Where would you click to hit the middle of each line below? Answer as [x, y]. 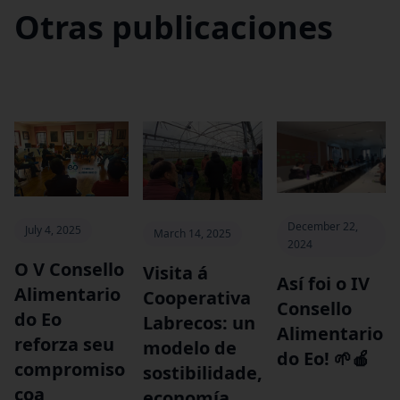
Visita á [175, 273]
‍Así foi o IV [323, 284]
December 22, [323, 227]
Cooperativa [197, 298]
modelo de [190, 348]
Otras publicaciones [174, 27]
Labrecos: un [199, 323]
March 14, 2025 [192, 234]
